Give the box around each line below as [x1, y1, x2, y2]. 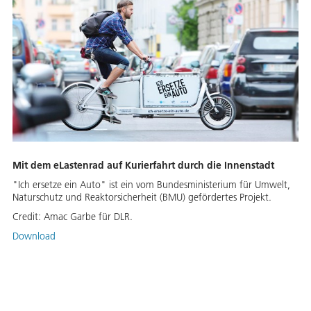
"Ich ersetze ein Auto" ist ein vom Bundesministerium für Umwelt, [12, 178, 290, 191]
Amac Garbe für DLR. [44, 210, 133, 223]
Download [12, 229, 56, 242]
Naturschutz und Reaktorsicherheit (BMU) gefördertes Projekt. [12, 190, 271, 203]
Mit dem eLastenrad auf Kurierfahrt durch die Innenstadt [12, 158, 274, 171]
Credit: [12, 210, 44, 223]
